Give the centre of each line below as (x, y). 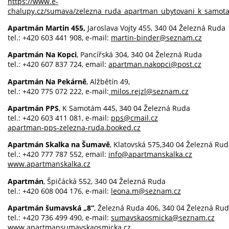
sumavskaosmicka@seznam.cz (163, 218)
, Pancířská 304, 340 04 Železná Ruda (139, 55)
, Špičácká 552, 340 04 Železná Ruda (105, 181)
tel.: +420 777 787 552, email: (58, 154)
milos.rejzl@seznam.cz (149, 91)
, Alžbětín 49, (108, 81)
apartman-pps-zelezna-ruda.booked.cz (74, 128)
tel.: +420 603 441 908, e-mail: (59, 37)
